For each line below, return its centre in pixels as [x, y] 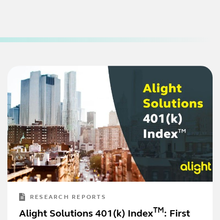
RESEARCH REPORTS [68, 197]
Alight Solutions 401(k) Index [86, 214]
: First [177, 214]
